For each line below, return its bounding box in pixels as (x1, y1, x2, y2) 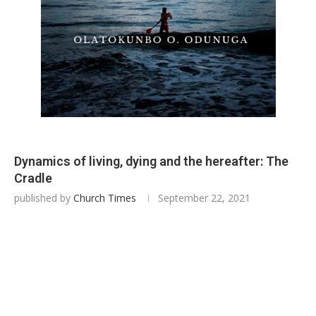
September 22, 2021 (158, 191, 250, 205)
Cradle (14, 171, 52, 186)
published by (14, 191, 73, 205)
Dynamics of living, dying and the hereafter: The (14, 154, 288, 169)
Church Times (73, 191, 136, 205)
